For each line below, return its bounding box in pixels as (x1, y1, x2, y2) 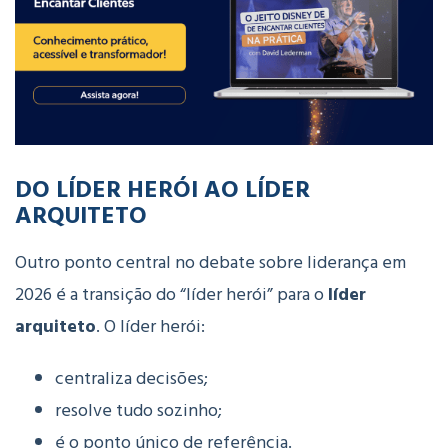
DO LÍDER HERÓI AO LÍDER (15, 170, 310, 207)
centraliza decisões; (55, 364, 208, 394)
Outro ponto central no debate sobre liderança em (15, 248, 406, 278)
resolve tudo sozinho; (55, 396, 222, 426)
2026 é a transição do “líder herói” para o (15, 280, 328, 310)
